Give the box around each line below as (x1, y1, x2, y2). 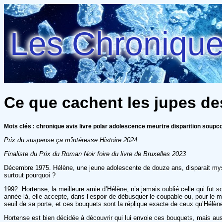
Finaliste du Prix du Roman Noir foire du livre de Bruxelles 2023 (4, 150, 186, 158)
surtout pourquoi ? (4, 171, 55, 179)
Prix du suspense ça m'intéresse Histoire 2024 (4, 136, 137, 144)
